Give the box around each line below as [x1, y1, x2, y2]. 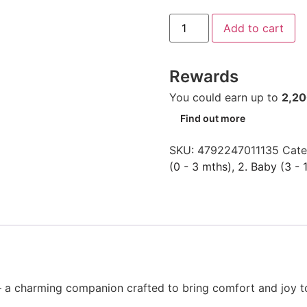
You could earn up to [169, 90, 282, 104]
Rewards [169, 66, 238, 86]
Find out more [180, 112, 245, 124]
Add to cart [223, 21, 284, 35]
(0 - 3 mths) [169, 159, 232, 173]
